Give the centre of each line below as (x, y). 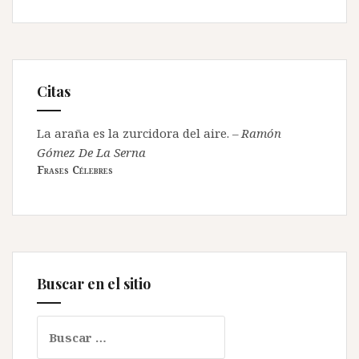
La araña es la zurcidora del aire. (133, 133)
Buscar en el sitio (94, 283)
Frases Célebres (75, 169)
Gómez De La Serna (91, 152)
